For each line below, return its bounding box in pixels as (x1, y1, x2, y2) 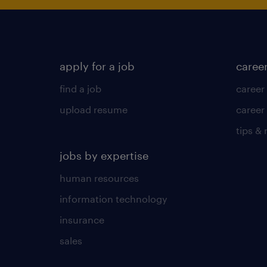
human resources (60, 172, 139, 184)
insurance (60, 213, 104, 225)
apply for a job (60, 59, 135, 73)
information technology (60, 193, 167, 204)
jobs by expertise (60, 148, 148, 162)
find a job (60, 82, 101, 94)
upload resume (60, 103, 128, 115)
